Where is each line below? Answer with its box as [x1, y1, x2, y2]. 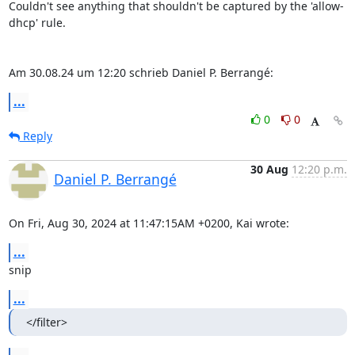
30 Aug [250, 162, 288, 177]
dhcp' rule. [8, 15, 66, 30]
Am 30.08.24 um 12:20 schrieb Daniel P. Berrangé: [8, 65, 273, 80]
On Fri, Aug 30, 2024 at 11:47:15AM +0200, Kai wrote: [8, 216, 289, 231]
